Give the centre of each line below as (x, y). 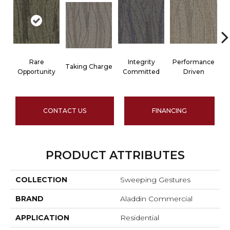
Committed (141, 71)
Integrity (141, 62)
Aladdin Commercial (156, 198)
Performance (194, 62)
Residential (140, 217)
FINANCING (169, 110)
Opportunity (36, 71)
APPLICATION (42, 217)
